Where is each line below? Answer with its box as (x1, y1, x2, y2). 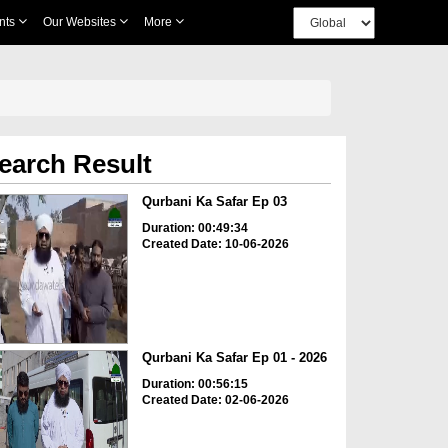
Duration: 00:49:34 (141, 221, 248, 235)
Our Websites (42, 15, 119, 29)
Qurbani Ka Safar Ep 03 (141, 194, 287, 209)
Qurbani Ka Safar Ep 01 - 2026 (141, 350, 327, 366)
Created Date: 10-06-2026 (141, 237, 289, 251)
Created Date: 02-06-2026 (141, 393, 289, 408)
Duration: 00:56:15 (141, 377, 248, 392)
